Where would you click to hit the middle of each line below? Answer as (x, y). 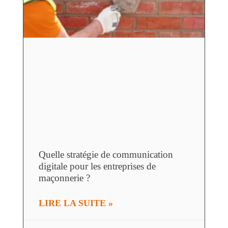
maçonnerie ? (64, 178)
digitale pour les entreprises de (97, 166)
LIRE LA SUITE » (76, 203)
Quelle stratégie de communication (106, 155)
